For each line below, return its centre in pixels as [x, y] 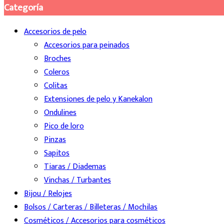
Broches [57, 59]
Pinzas [55, 140]
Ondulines [60, 113]
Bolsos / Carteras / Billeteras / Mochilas [91, 207]
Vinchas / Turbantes [77, 180]
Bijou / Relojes [48, 194]
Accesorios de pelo [55, 32]
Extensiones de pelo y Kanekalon [98, 99]
